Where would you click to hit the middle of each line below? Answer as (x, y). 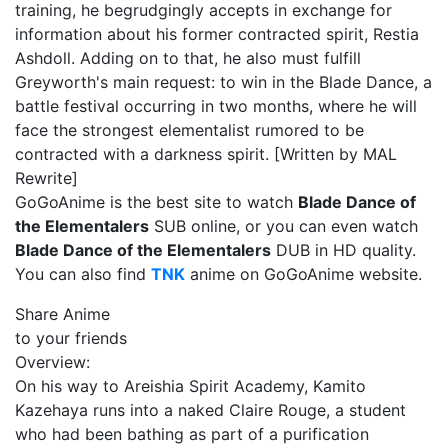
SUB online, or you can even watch (283, 226)
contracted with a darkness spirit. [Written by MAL (206, 154)
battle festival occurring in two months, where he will (216, 106)
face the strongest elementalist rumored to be (189, 130)
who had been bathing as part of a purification (192, 434)
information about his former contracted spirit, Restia (217, 34)
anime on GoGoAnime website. (303, 274)
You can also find (83, 274)
